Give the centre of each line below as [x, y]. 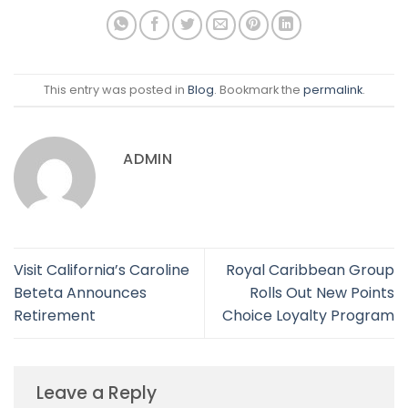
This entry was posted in [115, 89]
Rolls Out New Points [322, 293]
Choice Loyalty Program [308, 316]
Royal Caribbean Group [310, 270]
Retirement [55, 316]
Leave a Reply [99, 393]
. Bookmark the [258, 89]
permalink [332, 89]
